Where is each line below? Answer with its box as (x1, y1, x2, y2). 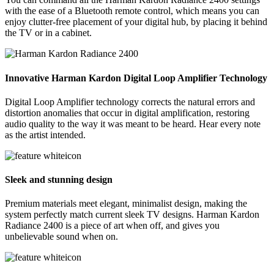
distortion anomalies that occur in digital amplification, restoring (5, 107, 250, 118)
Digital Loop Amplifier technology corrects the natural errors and (5, 96, 255, 107)
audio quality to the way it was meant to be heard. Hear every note (5, 118, 261, 129)
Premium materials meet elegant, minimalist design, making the (5, 198, 247, 209)
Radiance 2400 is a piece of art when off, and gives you (5, 220, 220, 231)
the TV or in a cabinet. (5, 28, 92, 39)
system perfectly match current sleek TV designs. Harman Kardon (5, 209, 259, 220)
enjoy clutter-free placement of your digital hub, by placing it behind (5, 17, 267, 28)
